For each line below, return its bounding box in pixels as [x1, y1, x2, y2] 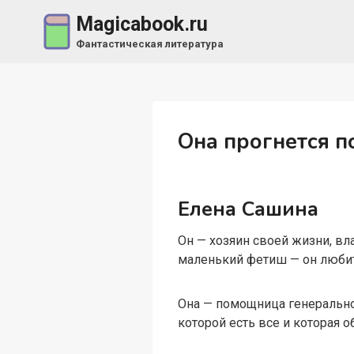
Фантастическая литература [75, 37, 224, 50]
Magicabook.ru [75, 13, 208, 36]
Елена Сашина [178, 195, 319, 223]
